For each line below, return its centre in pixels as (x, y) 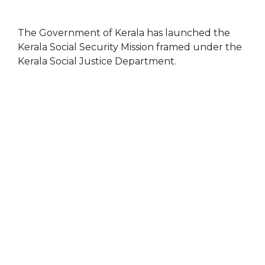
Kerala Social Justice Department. (97, 62)
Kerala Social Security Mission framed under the (130, 47)
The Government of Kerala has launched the (124, 33)
